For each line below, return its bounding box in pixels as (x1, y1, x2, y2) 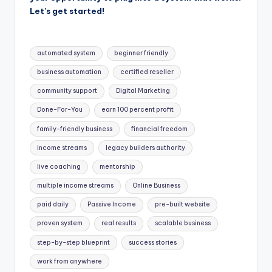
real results (101, 219, 136, 228)
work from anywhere (37, 257, 103, 265)
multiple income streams (37, 182, 114, 190)
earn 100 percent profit (101, 106, 174, 114)
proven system (37, 219, 83, 228)
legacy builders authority (105, 143, 185, 152)
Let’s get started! (30, 6, 104, 16)
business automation (37, 68, 102, 76)
